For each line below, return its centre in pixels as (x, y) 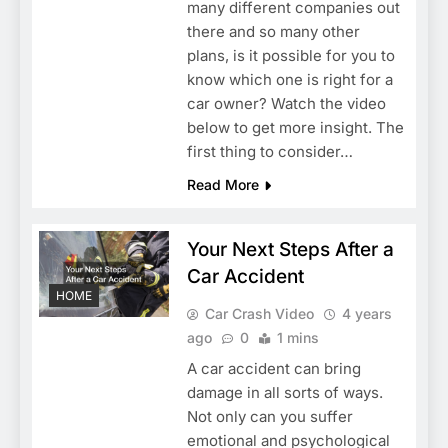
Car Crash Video (259, 313)
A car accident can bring (273, 368)
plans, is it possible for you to (290, 55)
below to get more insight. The (295, 127)
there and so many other (273, 31)
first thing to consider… (269, 151)
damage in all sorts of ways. (284, 392)
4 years (366, 313)
